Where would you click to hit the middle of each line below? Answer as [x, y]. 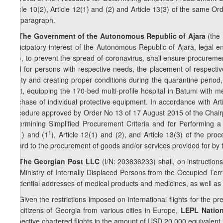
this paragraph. [31, 20]
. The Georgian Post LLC [57, 162]
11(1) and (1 [28, 135]
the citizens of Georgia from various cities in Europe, [93, 210]
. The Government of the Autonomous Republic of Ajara [110, 36]
